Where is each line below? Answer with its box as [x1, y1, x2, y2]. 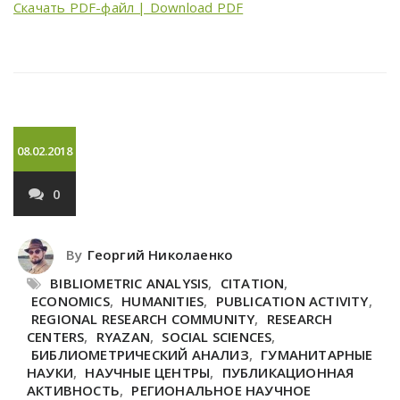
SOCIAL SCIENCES [162, 328, 272, 346]
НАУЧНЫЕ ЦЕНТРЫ [85, 363, 211, 381]
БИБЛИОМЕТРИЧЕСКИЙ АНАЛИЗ [31, 346, 249, 363]
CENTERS [27, 328, 85, 346]
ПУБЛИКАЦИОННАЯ [221, 363, 354, 381]
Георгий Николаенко [87, 246, 234, 264]
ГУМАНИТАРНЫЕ [261, 346, 373, 363]
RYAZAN [96, 328, 151, 346]
